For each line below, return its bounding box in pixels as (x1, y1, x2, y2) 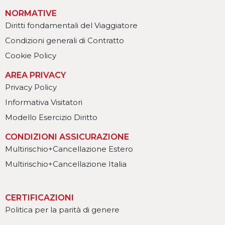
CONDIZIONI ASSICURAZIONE (5, 132, 129, 142)
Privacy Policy (5, 82, 57, 92)
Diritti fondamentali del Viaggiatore (5, 21, 138, 31)
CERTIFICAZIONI (5, 193, 74, 203)
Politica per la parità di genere (5, 205, 120, 215)
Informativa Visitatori (5, 97, 82, 107)
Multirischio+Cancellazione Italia (5, 159, 127, 169)
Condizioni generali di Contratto (5, 36, 124, 46)
